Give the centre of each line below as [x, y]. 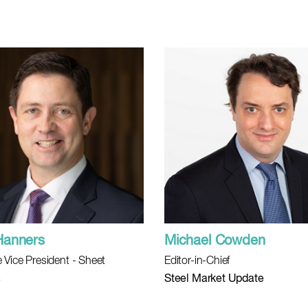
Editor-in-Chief [197, 261]
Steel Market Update [214, 279]
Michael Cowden [215, 241]
